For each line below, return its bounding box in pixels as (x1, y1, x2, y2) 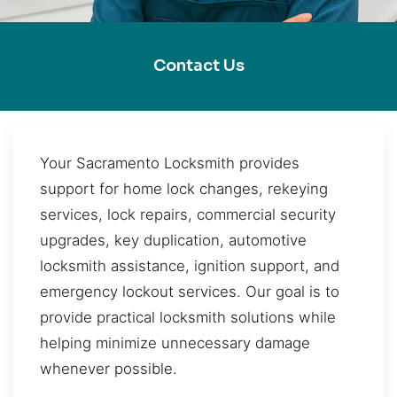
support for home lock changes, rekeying (40, 179, 328, 198)
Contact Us (152, 56, 245, 76)
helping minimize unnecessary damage (40, 333, 310, 352)
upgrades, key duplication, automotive (40, 230, 307, 249)
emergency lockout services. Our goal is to (40, 282, 339, 300)
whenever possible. (40, 359, 177, 378)
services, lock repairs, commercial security (40, 205, 336, 223)
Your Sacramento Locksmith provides (40, 153, 300, 172)
